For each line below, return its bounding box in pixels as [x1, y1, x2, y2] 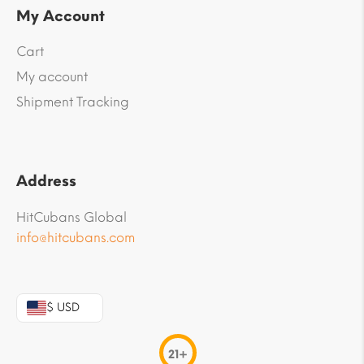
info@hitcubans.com [16, 229, 135, 245]
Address [16, 171, 76, 190]
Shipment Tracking [16, 93, 129, 110]
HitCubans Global [16, 209, 127, 225]
